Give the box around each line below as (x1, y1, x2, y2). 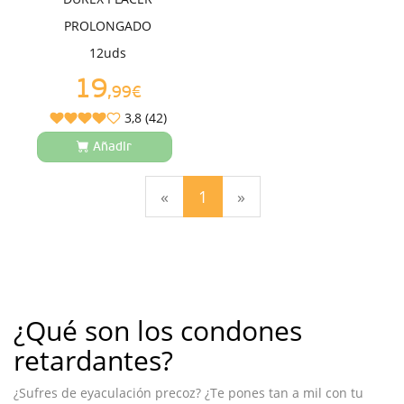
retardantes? (14, 342, 173, 380)
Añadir (93, 141, 133, 154)
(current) (206, 185, 271, 207)
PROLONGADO (64, 17, 152, 35)
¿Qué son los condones (14, 312, 302, 350)
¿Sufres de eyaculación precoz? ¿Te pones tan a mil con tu (14, 384, 363, 402)
